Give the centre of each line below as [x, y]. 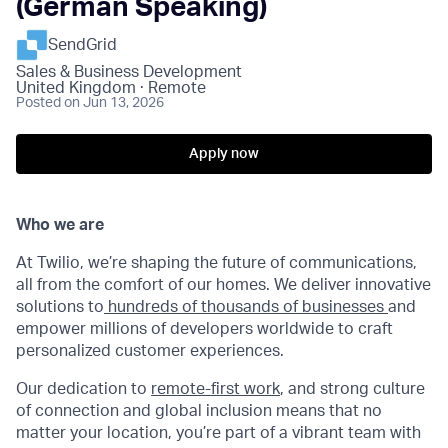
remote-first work [215, 389]
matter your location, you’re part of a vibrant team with [218, 433]
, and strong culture [352, 389]
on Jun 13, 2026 [114, 103]
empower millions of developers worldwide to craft [204, 329]
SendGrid [82, 45]
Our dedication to [83, 389]
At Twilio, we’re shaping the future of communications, [216, 263]
